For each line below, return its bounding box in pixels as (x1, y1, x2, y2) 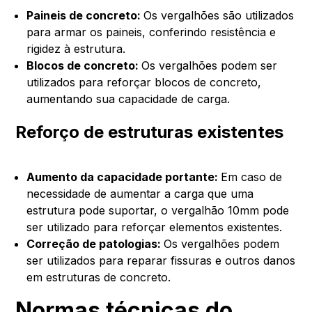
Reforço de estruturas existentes (15, 121, 284, 142)
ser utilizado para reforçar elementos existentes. (26, 219, 283, 234)
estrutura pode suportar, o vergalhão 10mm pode (26, 203, 290, 217)
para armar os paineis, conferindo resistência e (26, 24, 276, 39)
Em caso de (221, 169, 283, 184)
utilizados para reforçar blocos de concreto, (26, 75, 262, 89)
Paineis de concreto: (26, 8, 144, 22)
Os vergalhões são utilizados (143, 8, 295, 22)
